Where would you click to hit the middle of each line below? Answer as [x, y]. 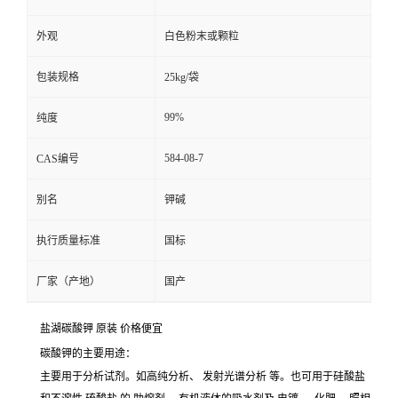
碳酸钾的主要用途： [88, 354]
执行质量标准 [68, 241]
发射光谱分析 [236, 377]
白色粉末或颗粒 [202, 37]
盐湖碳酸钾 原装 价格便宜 [101, 329]
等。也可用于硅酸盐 [317, 377]
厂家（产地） [68, 282]
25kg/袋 [182, 78]
